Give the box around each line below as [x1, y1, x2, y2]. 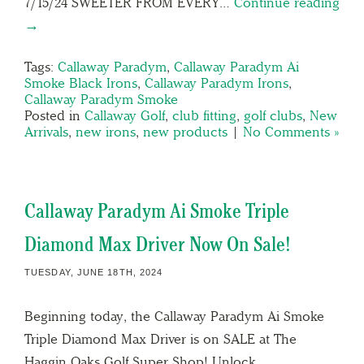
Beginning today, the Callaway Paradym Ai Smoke [24, 307, 324, 324]
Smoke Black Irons [24, 74, 137, 91]
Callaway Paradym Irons [145, 74, 288, 91]
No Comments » [243, 123, 339, 140]
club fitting [172, 106, 236, 123]
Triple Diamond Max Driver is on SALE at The [24, 330, 297, 347]
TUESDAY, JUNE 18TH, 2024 [24, 266, 163, 277]
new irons [76, 123, 136, 140]
